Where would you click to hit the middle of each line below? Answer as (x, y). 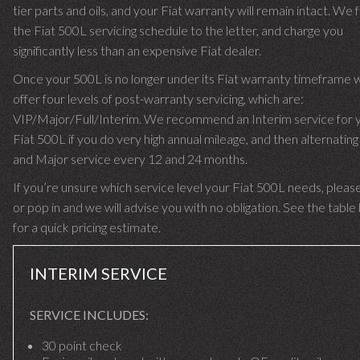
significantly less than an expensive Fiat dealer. (137, 50)
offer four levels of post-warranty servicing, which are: (158, 98)
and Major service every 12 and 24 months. (130, 159)
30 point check (82, 345)
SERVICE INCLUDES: (89, 315)
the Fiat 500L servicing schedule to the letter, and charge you (178, 30)
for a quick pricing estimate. (87, 227)
